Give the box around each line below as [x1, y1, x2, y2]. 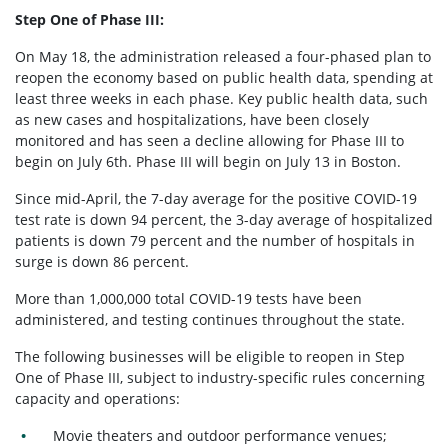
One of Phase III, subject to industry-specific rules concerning [15, 367, 425, 387]
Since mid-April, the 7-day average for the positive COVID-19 [15, 188, 417, 208]
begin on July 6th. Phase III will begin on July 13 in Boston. [15, 151, 401, 171]
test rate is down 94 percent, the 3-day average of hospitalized [15, 209, 433, 229]
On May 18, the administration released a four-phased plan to [15, 46, 431, 66]
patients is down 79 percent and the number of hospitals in [15, 230, 415, 250]
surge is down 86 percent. [15, 251, 189, 271]
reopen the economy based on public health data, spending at [15, 67, 433, 87]
